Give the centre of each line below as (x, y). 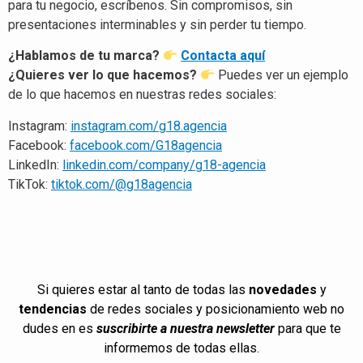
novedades (282, 290)
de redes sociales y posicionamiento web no (216, 310)
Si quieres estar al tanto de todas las (143, 290)
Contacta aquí (223, 56)
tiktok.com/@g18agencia (122, 184)
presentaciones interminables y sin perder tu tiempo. (157, 24)
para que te (307, 329)
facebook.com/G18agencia (146, 145)
